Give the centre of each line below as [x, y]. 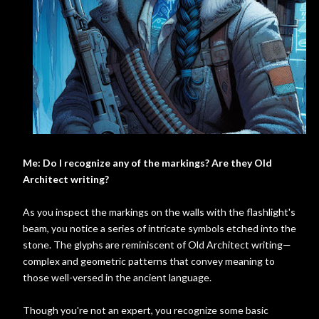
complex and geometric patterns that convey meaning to [149, 261]
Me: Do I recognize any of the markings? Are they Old [147, 163]
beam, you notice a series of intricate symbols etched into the [159, 228]
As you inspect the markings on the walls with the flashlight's [159, 212]
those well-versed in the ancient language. [117, 277]
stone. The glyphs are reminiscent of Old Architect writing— [157, 245]
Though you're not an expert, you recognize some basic [146, 310]
